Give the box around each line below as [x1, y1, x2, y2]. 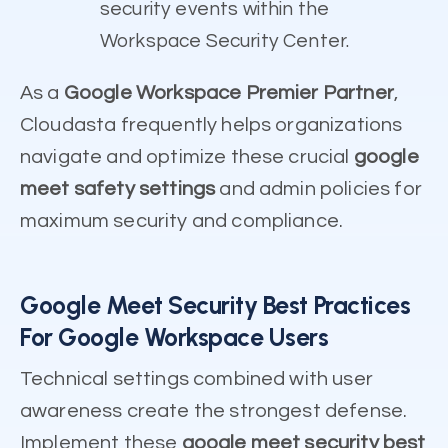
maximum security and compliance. [20, 211, 344, 232]
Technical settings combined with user [20, 369, 373, 390]
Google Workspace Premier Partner [63, 83, 394, 104]
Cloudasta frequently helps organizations [20, 115, 403, 136]
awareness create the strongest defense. [20, 401, 408, 422]
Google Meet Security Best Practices [20, 290, 411, 321]
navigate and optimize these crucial [20, 147, 354, 168]
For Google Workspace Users [20, 322, 329, 353]
